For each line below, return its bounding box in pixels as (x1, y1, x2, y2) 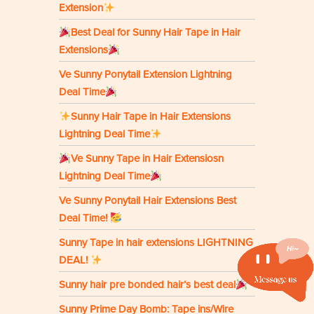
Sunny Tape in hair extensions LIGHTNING (59, 236, 253, 250)
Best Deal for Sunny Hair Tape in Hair (71, 26, 241, 39)
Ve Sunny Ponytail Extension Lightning (59, 68, 232, 81)
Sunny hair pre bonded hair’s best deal (59, 278, 235, 292)
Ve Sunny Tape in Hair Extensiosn (71, 152, 224, 165)
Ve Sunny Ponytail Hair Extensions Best (59, 194, 236, 207)
